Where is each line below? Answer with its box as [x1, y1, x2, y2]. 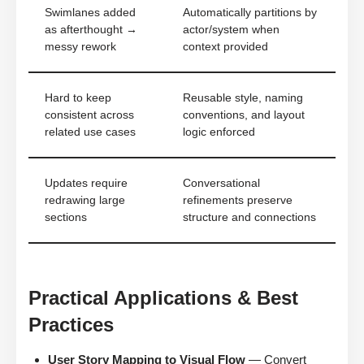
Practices [28, 313, 114, 336]
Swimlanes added [45, 6, 136, 19]
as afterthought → [45, 23, 137, 36]
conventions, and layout [183, 108, 305, 121]
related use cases [45, 125, 136, 138]
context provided [183, 40, 268, 53]
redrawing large [45, 193, 125, 206]
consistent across [45, 108, 134, 121]
